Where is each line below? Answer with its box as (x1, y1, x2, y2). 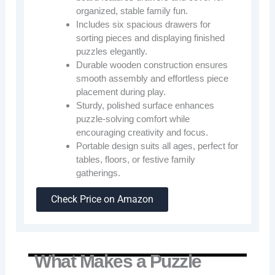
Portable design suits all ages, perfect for (76, 140, 239, 151)
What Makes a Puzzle (34, 251, 201, 272)
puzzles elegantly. (76, 45, 148, 56)
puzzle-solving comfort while (76, 113, 190, 124)
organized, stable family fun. (76, 5, 188, 16)
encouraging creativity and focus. (76, 126, 209, 137)
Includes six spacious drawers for (76, 18, 211, 29)
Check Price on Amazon (51, 193, 154, 206)
